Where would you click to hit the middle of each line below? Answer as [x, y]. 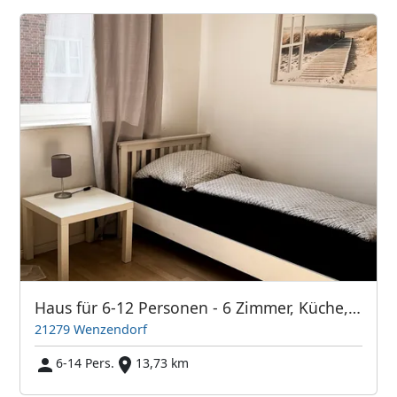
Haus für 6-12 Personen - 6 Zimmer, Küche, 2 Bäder [355, 307]
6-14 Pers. [86, 363]
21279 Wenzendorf [91, 330]
